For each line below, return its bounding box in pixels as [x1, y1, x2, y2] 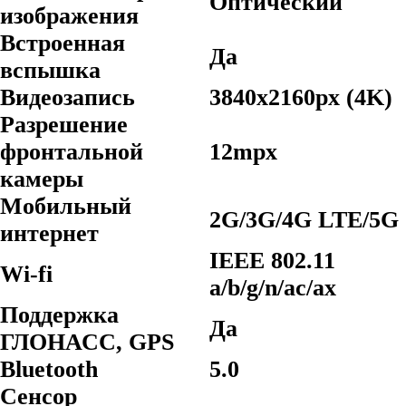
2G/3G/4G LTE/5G [209, 207, 399, 233]
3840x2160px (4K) [209, 84, 392, 111]
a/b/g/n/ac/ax [209, 275, 336, 301]
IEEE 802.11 [209, 247, 335, 274]
